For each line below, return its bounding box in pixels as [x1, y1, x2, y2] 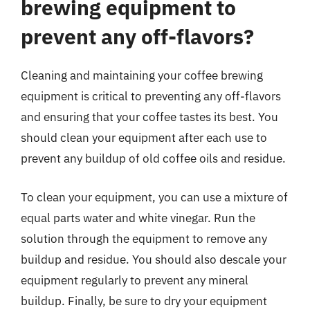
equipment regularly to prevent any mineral [21, 272, 248, 288]
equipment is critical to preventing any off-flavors [21, 89, 281, 104]
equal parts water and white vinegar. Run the [21, 210, 255, 226]
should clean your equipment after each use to [21, 130, 267, 145]
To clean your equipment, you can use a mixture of [21, 189, 288, 205]
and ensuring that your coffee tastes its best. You [21, 109, 278, 125]
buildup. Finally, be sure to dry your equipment [21, 293, 267, 309]
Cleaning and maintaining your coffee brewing [21, 68, 263, 83]
